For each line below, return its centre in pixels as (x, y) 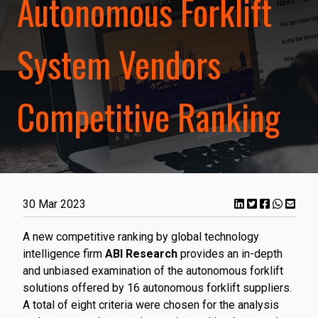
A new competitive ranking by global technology (141, 237)
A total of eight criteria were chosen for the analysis (151, 305)
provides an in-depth (230, 254)
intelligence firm (64, 254)
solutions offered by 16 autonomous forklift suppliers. (157, 288)
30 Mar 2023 (54, 204)
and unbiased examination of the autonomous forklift (153, 271)
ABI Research (141, 254)
